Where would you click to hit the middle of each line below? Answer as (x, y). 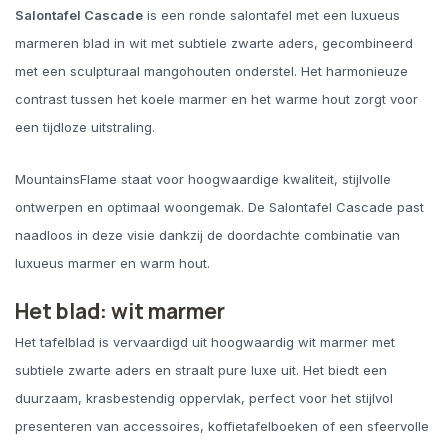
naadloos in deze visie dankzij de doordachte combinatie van (207, 234)
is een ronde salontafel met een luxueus (271, 15)
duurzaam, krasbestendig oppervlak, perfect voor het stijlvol (204, 398)
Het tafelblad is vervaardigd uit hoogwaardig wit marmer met (205, 342)
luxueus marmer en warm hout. (112, 262)
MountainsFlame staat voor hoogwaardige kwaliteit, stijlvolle (203, 178)
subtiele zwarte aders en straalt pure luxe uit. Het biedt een (201, 370)
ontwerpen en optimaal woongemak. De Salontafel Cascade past (219, 206)
